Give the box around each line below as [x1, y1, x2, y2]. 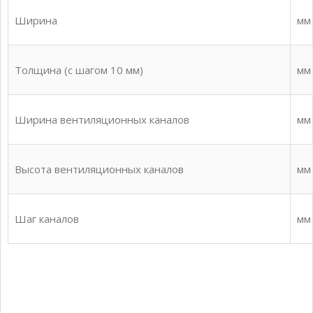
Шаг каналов [15, 212, 80, 226]
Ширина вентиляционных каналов [15, 112, 190, 126]
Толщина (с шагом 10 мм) [15, 63, 144, 77]
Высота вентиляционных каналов [15, 162, 184, 176]
